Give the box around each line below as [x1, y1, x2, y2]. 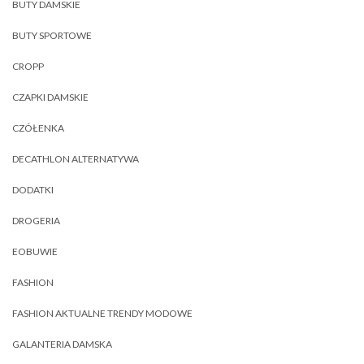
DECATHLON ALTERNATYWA [12, 152, 139, 165]
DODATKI [12, 183, 54, 196]
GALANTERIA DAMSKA [12, 337, 112, 350]
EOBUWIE [12, 245, 58, 258]
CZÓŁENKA [12, 121, 64, 134]
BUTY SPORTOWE [12, 28, 92, 41]
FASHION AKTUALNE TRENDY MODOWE [12, 306, 193, 319]
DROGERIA [12, 214, 60, 227]
